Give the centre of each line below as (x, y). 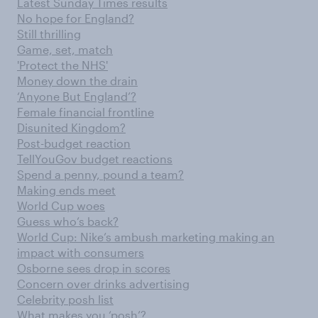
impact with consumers (81, 252)
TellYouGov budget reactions (95, 159)
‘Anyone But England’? (77, 96)
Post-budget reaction (74, 143)
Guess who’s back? (68, 221)
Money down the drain (77, 81)
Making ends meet (66, 190)
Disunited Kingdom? (71, 127)
